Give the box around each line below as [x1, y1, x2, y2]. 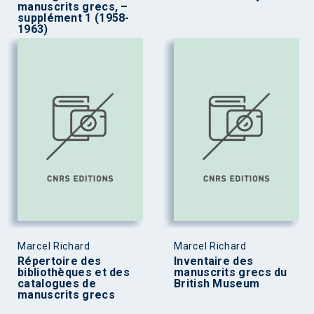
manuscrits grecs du [174, 266, 287, 280]
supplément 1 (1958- [18, 11, 130, 25]
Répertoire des [18, 254, 102, 268]
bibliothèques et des [18, 266, 130, 280]
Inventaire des [174, 254, 254, 268]
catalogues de [18, 277, 96, 291]
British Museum [174, 277, 260, 291]
